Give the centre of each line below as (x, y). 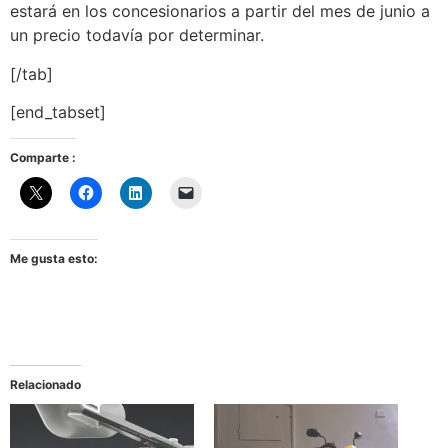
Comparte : (43, 158)
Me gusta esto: (54, 259)
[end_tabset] (58, 112)
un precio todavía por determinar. (137, 35)
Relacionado (45, 385)
